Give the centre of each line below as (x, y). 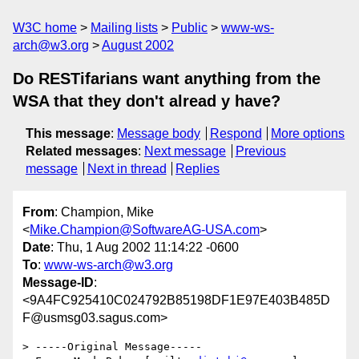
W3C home (45, 28)
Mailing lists (124, 28)
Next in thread (127, 169)
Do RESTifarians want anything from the (167, 79)
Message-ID (58, 283)
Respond (236, 133)
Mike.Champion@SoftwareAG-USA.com (145, 230)
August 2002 (138, 45)
